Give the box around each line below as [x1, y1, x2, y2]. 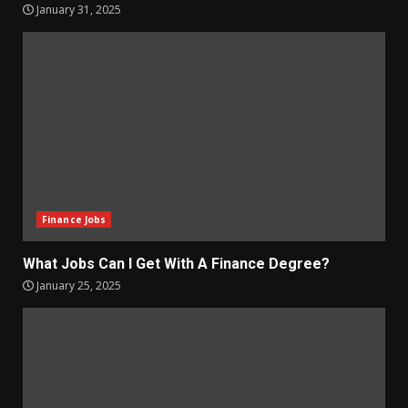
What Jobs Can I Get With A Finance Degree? [23, 255, 330, 272]
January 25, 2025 [34, 278, 121, 293]
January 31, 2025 [34, 2, 121, 17]
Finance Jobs [42, 213, 107, 226]
